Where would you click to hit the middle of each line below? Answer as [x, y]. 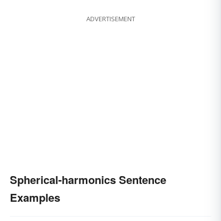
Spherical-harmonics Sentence [88, 180]
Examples [35, 198]
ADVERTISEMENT [110, 19]
